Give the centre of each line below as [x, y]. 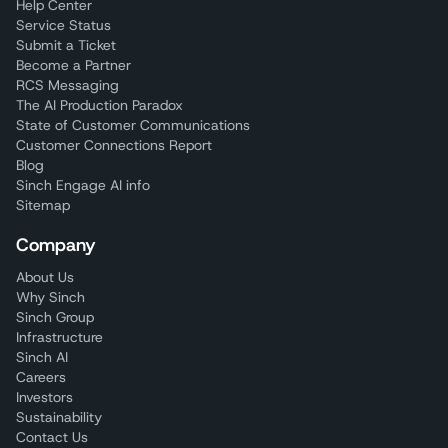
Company [56, 245]
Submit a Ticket [66, 45]
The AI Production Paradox [99, 105]
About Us [45, 277]
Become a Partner [73, 65]
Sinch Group [55, 317]
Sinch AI [42, 357]
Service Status [63, 25]
